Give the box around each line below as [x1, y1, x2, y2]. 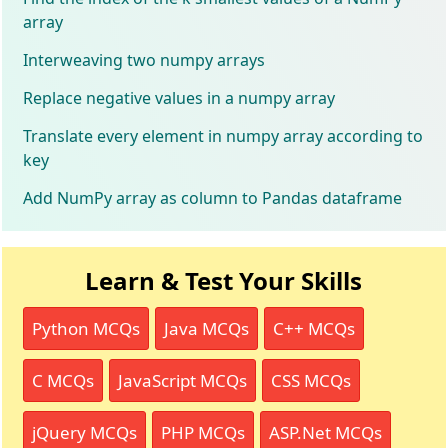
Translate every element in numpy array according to [23, 124, 424, 147]
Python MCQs [32, 316, 141, 340]
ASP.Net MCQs [269, 420, 383, 444]
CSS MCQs [271, 368, 352, 392]
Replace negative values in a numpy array [23, 86, 336, 109]
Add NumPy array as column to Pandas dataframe [23, 186, 403, 209]
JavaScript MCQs [118, 368, 248, 392]
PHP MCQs [161, 420, 246, 444]
